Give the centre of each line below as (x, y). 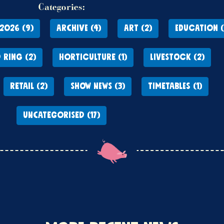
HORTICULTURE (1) (93, 57)
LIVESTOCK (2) (177, 57)
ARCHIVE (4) (79, 28)
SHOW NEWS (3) (97, 86)
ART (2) (138, 28)
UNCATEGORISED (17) (61, 115)
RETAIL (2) (28, 86)
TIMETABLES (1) (175, 86)
